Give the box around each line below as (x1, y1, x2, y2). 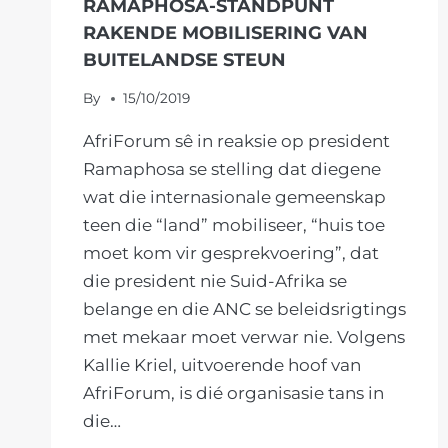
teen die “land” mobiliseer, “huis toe (83, 215, 385, 236)
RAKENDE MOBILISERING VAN (83, 21, 368, 44)
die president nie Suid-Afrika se (83, 271, 347, 292)
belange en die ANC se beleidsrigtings (83, 299, 406, 320)
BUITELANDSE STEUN (83, 48, 286, 71)
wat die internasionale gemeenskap (83, 187, 386, 208)
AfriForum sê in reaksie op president (83, 131, 390, 152)
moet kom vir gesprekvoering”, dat (83, 243, 379, 264)
